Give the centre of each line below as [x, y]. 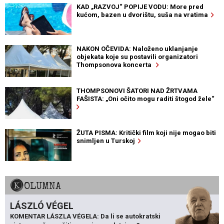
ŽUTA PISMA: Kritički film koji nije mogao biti [146, 132]
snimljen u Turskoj [107, 140]
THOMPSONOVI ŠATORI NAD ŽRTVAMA [137, 90]
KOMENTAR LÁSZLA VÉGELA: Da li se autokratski [85, 216]
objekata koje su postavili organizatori [137, 56]
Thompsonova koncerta [116, 64]
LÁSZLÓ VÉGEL [42, 205]
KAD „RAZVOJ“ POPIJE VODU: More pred [140, 6]
